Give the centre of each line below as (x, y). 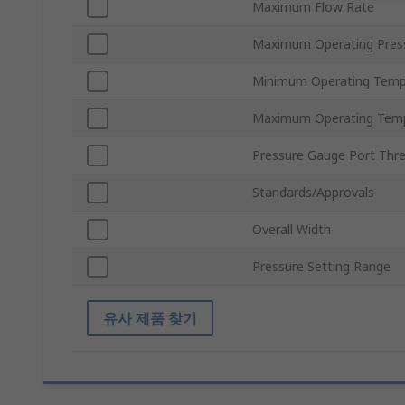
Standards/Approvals (313, 193)
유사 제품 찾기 (150, 319)
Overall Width (292, 230)
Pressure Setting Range (321, 267)
